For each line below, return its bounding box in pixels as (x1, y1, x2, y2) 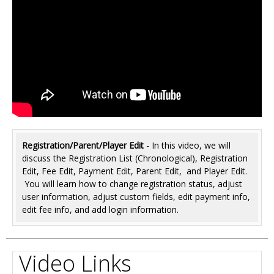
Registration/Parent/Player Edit (22, 139, 144, 151)
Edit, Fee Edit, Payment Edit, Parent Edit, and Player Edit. (22, 165, 247, 177)
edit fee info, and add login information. (22, 203, 181, 215)
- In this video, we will (144, 139, 231, 151)
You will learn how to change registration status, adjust (22, 177, 242, 190)
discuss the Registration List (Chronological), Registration (22, 152, 248, 164)
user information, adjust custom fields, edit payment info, (22, 190, 250, 202)
